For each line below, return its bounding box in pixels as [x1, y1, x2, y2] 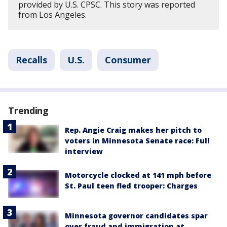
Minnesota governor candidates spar [65, 211, 208, 221]
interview [65, 146, 103, 156]
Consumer [105, 53, 151, 66]
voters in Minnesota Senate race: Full [65, 135, 210, 145]
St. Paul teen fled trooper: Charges [65, 180, 198, 191]
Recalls [16, 53, 47, 66]
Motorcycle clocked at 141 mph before [65, 170, 211, 180]
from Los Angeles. [18, 9, 87, 20]
